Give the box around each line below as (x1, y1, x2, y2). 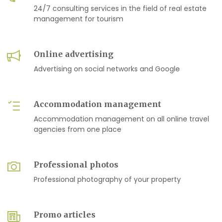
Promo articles (34, 210, 96, 220)
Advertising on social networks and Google (34, 64, 180, 74)
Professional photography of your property (34, 174, 181, 184)
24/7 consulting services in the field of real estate (34, 3, 207, 13)
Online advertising (34, 49, 113, 59)
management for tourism (34, 14, 123, 24)
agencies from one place (34, 124, 121, 134)
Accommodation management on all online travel (34, 114, 209, 124)
